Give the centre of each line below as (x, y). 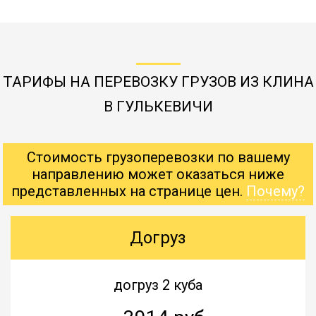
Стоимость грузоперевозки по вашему (158, 157)
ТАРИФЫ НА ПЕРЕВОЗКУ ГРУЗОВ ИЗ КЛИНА (158, 81)
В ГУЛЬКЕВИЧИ (158, 106)
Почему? (275, 191)
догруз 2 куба (158, 285)
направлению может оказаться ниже (158, 174)
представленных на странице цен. (129, 191)
